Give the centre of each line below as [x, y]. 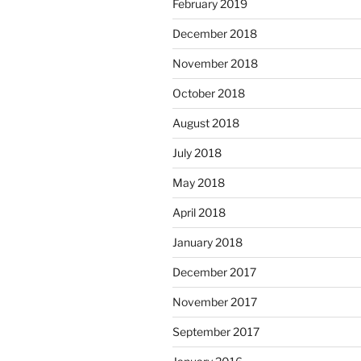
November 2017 [215, 301]
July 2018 [197, 152]
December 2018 [215, 33]
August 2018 [206, 122]
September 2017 [216, 331]
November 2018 [215, 63]
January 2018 [207, 242]
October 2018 [209, 93]
